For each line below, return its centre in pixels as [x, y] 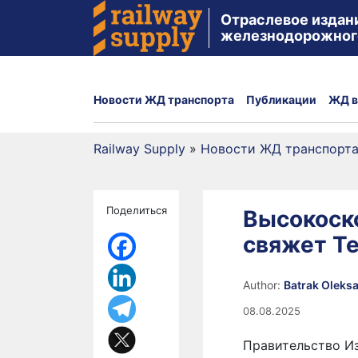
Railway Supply [139, 149]
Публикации [281, 99]
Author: [263, 285]
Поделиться [137, 210]
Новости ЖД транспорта [164, 99]
